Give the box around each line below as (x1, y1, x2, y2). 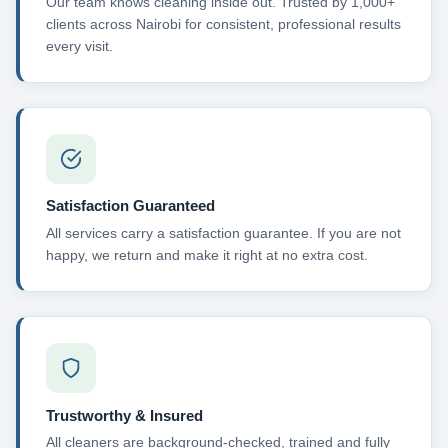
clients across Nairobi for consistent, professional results (45, 15, 401, 32)
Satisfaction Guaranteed (45, 197, 215, 215)
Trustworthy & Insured (45, 406, 203, 424)
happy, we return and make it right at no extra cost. (45, 246, 368, 263)
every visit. (45, 37, 113, 54)
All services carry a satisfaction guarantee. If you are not (45, 224, 401, 241)
